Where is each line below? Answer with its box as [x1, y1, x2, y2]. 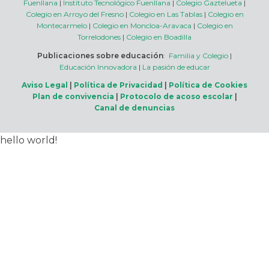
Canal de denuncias [94, 103, 175, 112]
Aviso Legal [22, 80, 68, 89]
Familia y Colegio [169, 50, 228, 60]
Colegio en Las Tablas [128, 9, 202, 19]
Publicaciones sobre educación [37, 50, 163, 60]
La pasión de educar [142, 62, 210, 71]
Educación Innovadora [59, 62, 137, 71]
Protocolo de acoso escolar [119, 91, 233, 101]
